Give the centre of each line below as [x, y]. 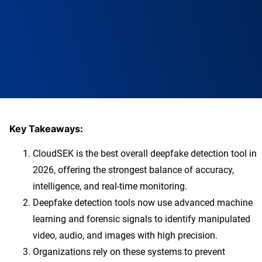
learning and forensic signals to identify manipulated [142, 219]
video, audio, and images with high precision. [125, 235]
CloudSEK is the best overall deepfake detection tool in [145, 154]
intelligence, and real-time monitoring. [110, 186]
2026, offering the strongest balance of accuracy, [133, 170]
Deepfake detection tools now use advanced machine [143, 203]
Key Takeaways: [46, 129]
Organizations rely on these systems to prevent [129, 252]
